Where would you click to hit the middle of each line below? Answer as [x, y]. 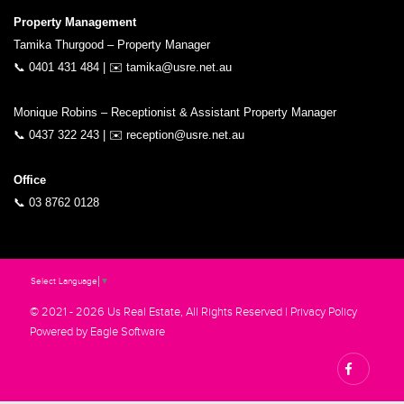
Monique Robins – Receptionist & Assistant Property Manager [175, 112]
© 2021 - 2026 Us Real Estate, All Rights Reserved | [160, 312]
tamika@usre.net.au [179, 67]
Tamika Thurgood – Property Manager [112, 44]
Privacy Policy [324, 312]
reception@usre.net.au [185, 134]
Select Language [64, 281]
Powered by [60, 332]
